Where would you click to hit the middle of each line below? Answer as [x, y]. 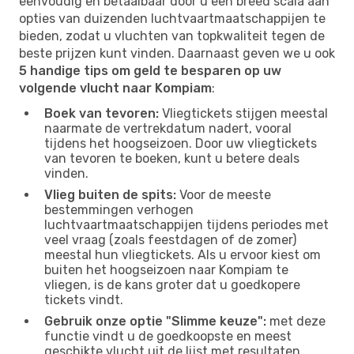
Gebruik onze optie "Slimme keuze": [155, 321]
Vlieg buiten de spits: [110, 194]
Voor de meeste [224, 194]
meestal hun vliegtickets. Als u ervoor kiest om [183, 254]
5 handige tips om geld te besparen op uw [150, 70]
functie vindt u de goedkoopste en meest [168, 336]
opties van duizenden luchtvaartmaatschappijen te [172, 18]
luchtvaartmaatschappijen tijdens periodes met [186, 224]
